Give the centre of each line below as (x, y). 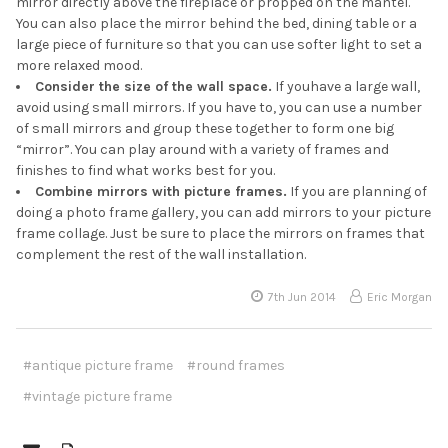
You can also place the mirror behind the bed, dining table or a (216, 23)
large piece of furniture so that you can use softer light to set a (219, 44)
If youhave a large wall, (346, 86)
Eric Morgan (399, 296)
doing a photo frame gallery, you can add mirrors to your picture (223, 212)
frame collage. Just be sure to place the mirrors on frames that (220, 233)
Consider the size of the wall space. (153, 86)
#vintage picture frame (97, 396)
